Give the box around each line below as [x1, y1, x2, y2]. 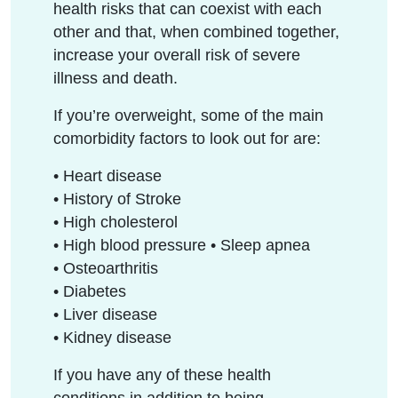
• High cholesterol [53, 212, 178, 231]
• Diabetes [53, 282, 126, 300]
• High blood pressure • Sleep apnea [53, 235, 310, 254]
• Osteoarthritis [53, 259, 158, 277]
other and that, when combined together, [53, 22, 339, 41]
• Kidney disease [53, 328, 171, 346]
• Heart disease [53, 166, 162, 185]
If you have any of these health [53, 365, 271, 384]
